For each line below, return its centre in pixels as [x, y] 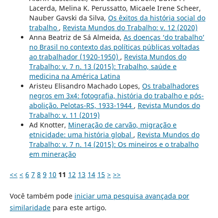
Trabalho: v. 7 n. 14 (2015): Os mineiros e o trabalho [114, 144]
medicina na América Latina [74, 76]
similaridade [30, 207]
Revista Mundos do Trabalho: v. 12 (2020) [130, 27]
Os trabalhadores [170, 86]
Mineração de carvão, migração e [122, 125]
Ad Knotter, [48, 125]
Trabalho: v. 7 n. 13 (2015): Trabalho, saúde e [103, 66]
